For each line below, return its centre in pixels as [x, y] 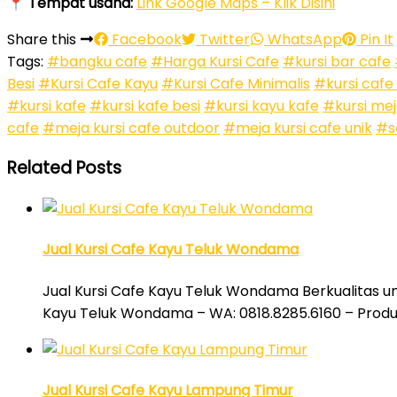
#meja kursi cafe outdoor [131, 128]
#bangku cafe [97, 61]
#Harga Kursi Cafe [215, 61]
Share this [43, 39]
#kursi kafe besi [145, 105]
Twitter [223, 39]
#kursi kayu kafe [261, 105]
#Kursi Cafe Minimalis [236, 83]
